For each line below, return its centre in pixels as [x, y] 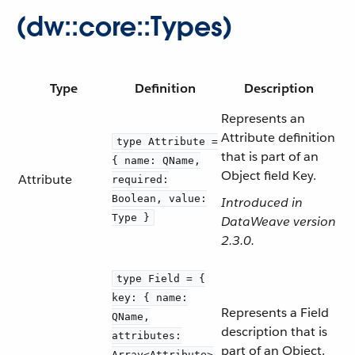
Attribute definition [278, 137]
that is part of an [270, 157]
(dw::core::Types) [124, 27]
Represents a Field [275, 313]
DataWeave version [279, 221]
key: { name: [150, 298]
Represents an [263, 118]
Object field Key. [269, 176]
